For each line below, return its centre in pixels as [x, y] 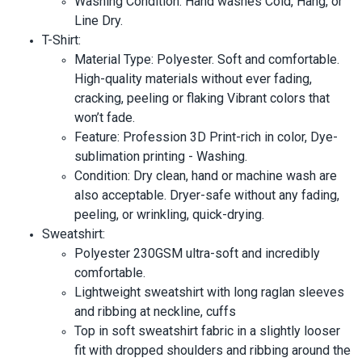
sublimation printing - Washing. [161, 156]
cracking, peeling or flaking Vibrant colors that [202, 98]
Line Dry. [99, 20]
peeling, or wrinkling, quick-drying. [169, 214]
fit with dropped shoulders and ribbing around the [213, 350]
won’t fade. [105, 117]
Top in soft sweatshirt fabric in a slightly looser [207, 330]
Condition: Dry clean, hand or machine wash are [206, 175]
